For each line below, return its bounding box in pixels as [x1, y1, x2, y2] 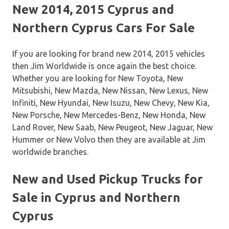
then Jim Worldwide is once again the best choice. [12, 61, 196, 71]
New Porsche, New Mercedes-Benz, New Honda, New [12, 110, 205, 120]
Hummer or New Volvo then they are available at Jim [12, 135, 205, 145]
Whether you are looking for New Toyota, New [12, 74, 183, 83]
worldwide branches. [12, 147, 88, 157]
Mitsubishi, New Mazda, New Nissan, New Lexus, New [12, 86, 208, 96]
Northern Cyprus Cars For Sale [12, 21, 195, 35]
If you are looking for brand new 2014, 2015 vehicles [12, 49, 205, 59]
